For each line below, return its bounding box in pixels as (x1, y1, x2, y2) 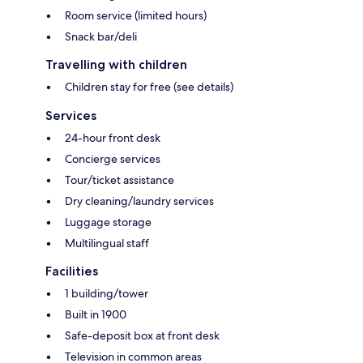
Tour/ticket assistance (65, 172, 174, 187)
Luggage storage (65, 214, 152, 229)
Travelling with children (45, 56, 187, 72)
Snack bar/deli (65, 28, 137, 44)
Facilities (45, 263, 98, 279)
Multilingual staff (65, 235, 149, 250)
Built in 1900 (65, 306, 126, 322)
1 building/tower (65, 285, 148, 301)
